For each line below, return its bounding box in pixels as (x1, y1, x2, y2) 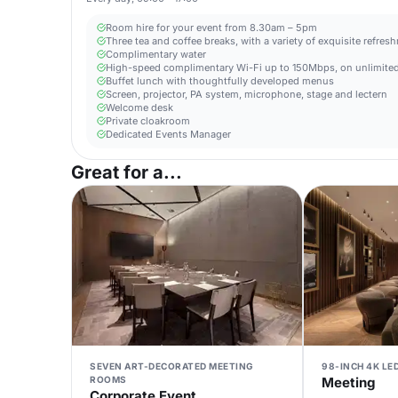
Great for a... (71, 162, 182, 183)
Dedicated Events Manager (106, 128, 231, 140)
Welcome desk (106, 101, 173, 114)
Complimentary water (106, 48, 206, 60)
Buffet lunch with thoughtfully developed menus (106, 75, 334, 87)
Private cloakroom (106, 115, 190, 127)
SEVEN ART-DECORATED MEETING (90, 361, 254, 371)
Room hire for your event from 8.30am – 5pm (106, 21, 317, 34)
